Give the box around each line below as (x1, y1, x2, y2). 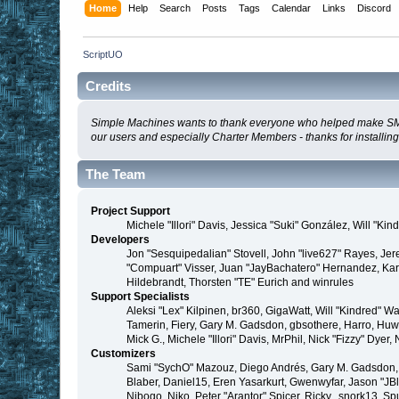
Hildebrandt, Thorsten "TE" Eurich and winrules (126, 276, 354, 289)
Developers (91, 233, 151, 247)
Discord (356, 2, 391, 13)
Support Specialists (91, 290, 191, 304)
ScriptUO (83, 48, 124, 60)
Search (159, 2, 191, 13)
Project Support (91, 205, 171, 218)
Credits (85, 77, 132, 94)
